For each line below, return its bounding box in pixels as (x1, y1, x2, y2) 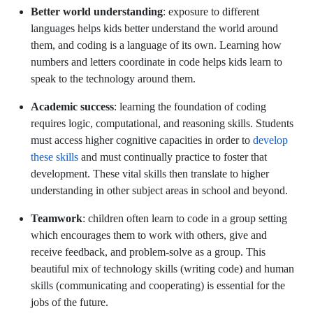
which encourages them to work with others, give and (31, 229, 267, 242)
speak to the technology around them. (31, 73, 196, 85)
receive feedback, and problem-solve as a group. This (31, 246, 265, 259)
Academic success (31, 101, 114, 113)
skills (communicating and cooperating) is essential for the (31, 279, 285, 292)
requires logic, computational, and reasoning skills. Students (31, 117, 293, 130)
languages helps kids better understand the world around (31, 22, 278, 35)
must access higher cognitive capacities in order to (31, 134, 253, 147)
